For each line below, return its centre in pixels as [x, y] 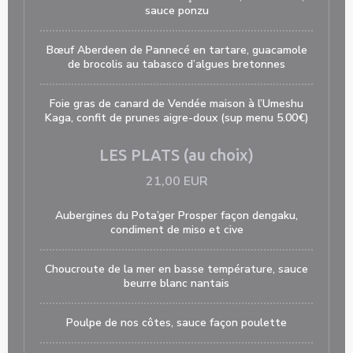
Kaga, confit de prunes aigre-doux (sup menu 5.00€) [176, 118]
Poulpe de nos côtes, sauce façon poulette [176, 323]
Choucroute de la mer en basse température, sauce [176, 269]
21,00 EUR [176, 181]
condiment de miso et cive [176, 230]
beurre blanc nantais [176, 283]
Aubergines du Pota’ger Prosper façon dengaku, [176, 216]
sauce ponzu [176, 11]
